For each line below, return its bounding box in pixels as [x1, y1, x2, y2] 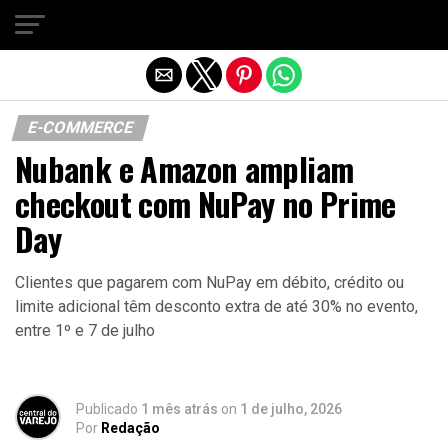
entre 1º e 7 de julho [15, 321, 155, 340]
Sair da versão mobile [142, 13, 306, 33]
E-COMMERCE [25, 118, 136, 137]
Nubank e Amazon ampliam [15, 145, 354, 192]
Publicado [76, 401, 138, 417]
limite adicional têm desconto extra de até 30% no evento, [15, 297, 418, 316]
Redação [101, 420, 160, 436]
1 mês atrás [141, 401, 218, 417]
